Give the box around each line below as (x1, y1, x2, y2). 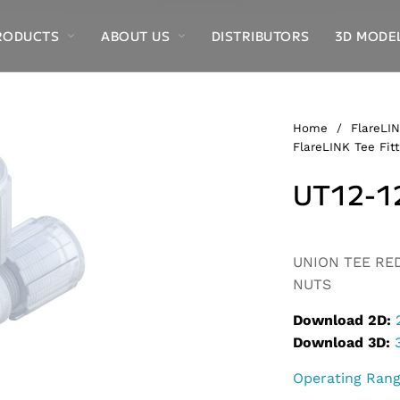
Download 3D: (293, 334, 390, 352)
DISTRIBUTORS (211, 27, 310, 45)
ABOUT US (101, 27, 171, 45)
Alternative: (293, 227, 374, 245)
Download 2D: (293, 312, 391, 329)
